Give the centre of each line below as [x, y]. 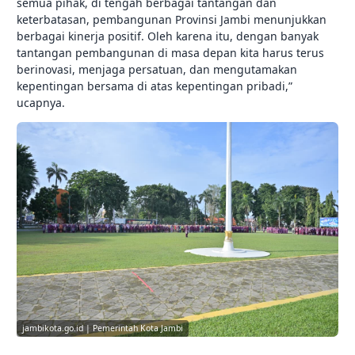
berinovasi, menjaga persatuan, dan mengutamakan [157, 70]
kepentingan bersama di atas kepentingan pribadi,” [155, 86]
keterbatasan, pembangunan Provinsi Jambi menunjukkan [172, 20]
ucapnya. [41, 103]
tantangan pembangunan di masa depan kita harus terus [170, 53]
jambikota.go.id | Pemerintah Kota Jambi [103, 328]
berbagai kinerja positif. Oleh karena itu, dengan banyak [168, 36]
